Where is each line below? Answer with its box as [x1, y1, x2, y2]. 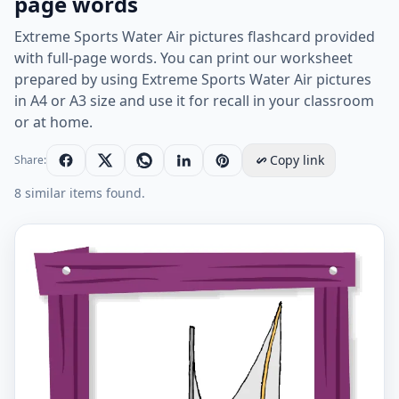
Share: [14, 152, 46, 167]
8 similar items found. [14, 184, 145, 201]
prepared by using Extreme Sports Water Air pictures [14, 69, 371, 89]
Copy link [270, 151, 324, 168]
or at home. [14, 112, 93, 132]
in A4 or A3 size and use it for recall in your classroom [14, 91, 374, 110]
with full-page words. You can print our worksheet [14, 48, 353, 68]
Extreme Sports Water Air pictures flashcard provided [14, 27, 375, 46]
